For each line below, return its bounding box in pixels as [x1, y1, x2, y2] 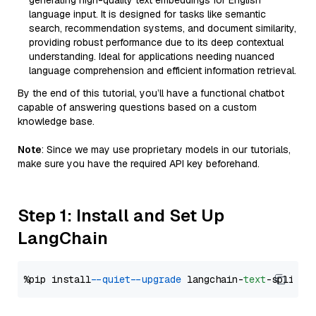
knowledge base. [18, 115, 95, 128]
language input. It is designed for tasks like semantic [29, 8, 266, 20]
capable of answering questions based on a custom [18, 101, 257, 114]
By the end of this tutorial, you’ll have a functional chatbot [18, 87, 284, 99]
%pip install [23, 273, 97, 286]
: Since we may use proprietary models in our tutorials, [42, 143, 291, 156]
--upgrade [136, 273, 181, 286]
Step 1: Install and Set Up [18, 205, 224, 226]
